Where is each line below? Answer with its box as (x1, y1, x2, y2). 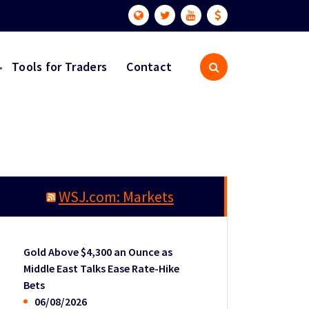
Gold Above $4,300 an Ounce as (23, 244, 173, 259)
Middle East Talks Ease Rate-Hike (23, 261, 180, 275)
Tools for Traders (12, 58, 108, 74)
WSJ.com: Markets (58, 187, 174, 206)
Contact (126, 58, 172, 74)
